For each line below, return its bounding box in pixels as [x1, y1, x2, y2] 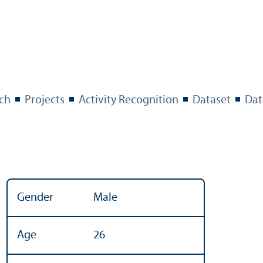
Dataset [193, 94, 231, 106]
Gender [16, 191, 53, 204]
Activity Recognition [79, 94, 178, 106]
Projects [25, 94, 65, 106]
